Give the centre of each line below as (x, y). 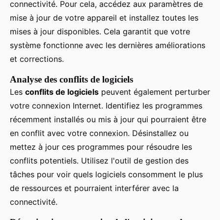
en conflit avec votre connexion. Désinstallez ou (99, 133)
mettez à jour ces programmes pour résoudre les (101, 147)
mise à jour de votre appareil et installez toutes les (104, 18)
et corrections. (37, 59)
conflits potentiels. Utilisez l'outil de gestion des (99, 161)
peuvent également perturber (154, 92)
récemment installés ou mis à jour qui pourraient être (108, 120)
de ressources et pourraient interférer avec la (94, 188)
